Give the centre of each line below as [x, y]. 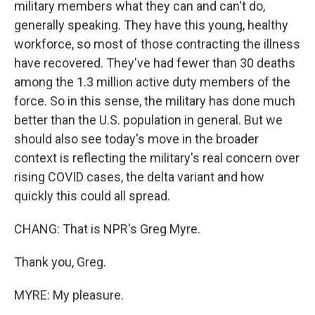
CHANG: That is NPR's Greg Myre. [107, 229]
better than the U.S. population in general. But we [148, 120]
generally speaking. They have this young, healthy [151, 25]
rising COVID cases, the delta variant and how [139, 177]
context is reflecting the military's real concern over [157, 158]
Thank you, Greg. [60, 262]
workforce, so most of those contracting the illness [157, 44]
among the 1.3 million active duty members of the [152, 82]
